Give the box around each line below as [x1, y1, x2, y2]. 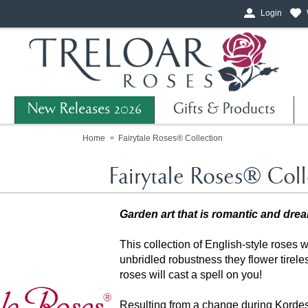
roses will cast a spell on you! [120, 269, 262, 280]
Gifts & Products [173, 102, 275, 118]
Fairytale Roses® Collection [118, 133, 223, 143]
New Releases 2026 [27, 102, 142, 118]
